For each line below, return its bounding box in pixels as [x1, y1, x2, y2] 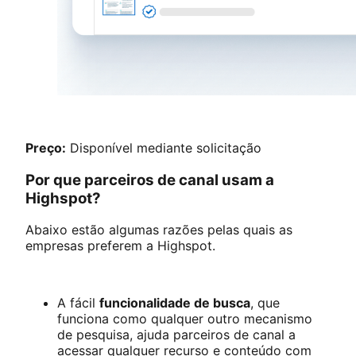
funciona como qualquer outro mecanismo [57, 311, 312, 327]
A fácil [57, 295, 99, 311]
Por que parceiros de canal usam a [25, 170, 274, 189]
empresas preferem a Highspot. [25, 238, 215, 254]
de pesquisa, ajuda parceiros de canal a [57, 327, 296, 343]
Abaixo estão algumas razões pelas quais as [25, 222, 292, 238]
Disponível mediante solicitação [66, 140, 261, 157]
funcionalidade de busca [99, 295, 250, 311]
